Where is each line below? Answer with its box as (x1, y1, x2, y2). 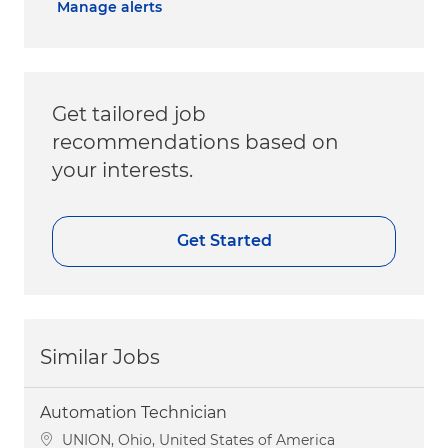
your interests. (52, 157, 193, 182)
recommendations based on (52, 129, 339, 154)
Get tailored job (52, 101, 206, 126)
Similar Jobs (40, 344, 160, 369)
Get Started (176, 231, 272, 251)
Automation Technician (40, 402, 227, 422)
